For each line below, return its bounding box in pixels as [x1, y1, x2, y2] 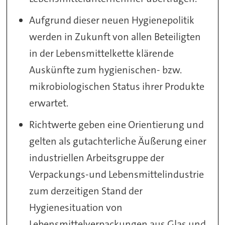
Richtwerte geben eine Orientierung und [29, 118, 204, 131]
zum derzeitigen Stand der [29, 184, 143, 197]
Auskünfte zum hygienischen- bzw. [29, 63, 182, 76]
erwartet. [29, 96, 69, 109]
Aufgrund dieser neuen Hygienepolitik [29, 13, 195, 27]
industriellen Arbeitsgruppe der [29, 151, 165, 164]
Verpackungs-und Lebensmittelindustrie [29, 167, 204, 181]
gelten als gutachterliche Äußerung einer [29, 134, 207, 148]
